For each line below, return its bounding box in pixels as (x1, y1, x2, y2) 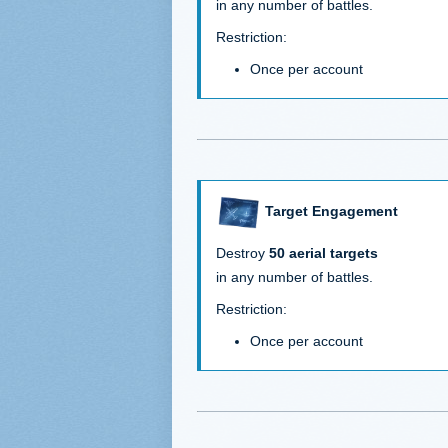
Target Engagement (265, 203, 398, 220)
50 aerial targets (269, 244, 378, 261)
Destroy (216, 244, 269, 261)
